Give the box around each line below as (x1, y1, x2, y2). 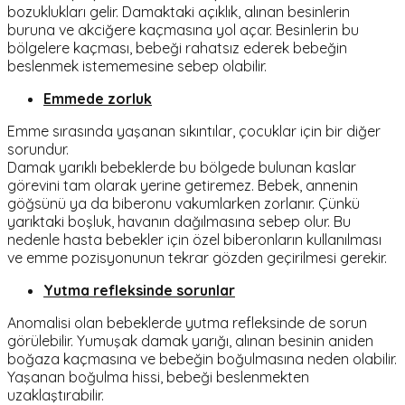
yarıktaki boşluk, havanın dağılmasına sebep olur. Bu (7, 212, 351, 231)
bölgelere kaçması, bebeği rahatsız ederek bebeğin (7, 38, 347, 57)
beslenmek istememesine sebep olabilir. (7, 56, 267, 75)
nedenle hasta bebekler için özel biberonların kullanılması (7, 230, 381, 249)
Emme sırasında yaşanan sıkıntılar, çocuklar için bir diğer (7, 121, 381, 140)
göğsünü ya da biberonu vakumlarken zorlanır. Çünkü (7, 193, 360, 212)
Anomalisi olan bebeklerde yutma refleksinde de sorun (7, 313, 367, 332)
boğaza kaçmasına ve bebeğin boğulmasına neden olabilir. (7, 349, 397, 368)
